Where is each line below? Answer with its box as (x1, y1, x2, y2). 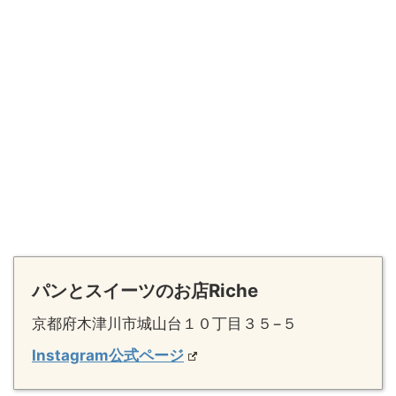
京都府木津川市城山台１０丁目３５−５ (32, 314, 297, 332)
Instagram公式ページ (32, 346, 184, 364)
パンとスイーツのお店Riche (32, 278, 258, 301)
